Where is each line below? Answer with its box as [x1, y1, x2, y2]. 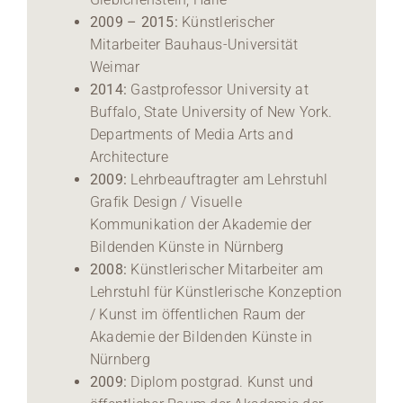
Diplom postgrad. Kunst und [127, 372, 314, 390]
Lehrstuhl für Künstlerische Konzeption [89, 282, 343, 300]
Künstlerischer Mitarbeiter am [127, 260, 324, 278]
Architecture [89, 148, 168, 166]
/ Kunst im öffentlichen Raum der [89, 305, 306, 323]
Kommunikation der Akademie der [89, 215, 312, 233]
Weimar [89, 58, 140, 76]
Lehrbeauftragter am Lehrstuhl [127, 170, 328, 188]
